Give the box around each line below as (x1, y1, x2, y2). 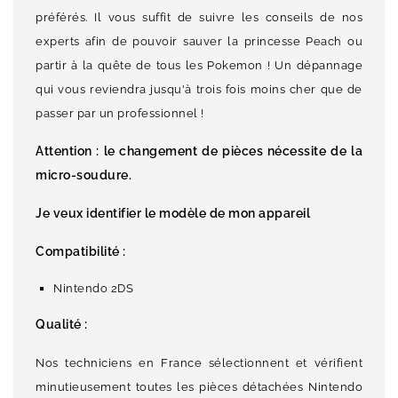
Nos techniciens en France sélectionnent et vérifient (36, 356, 362, 370)
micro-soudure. (36, 168, 131, 183)
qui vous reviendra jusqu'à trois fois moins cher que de (36, 83, 362, 97)
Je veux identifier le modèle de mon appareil (36, 206, 310, 221)
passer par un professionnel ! (36, 107, 204, 121)
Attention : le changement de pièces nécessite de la (36, 144, 362, 159)
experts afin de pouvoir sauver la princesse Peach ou (36, 35, 362, 49)
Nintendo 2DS (53, 282, 133, 296)
